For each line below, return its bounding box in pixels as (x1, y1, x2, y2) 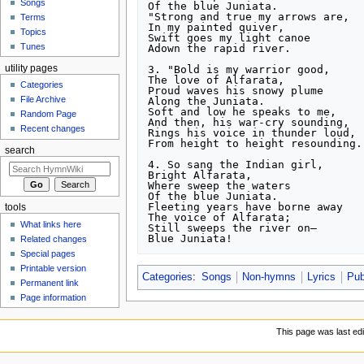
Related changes (20, 233, 88, 244)
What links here (20, 219, 82, 229)
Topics (20, 26, 47, 37)
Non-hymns (242, 271, 297, 283)
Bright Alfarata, (148, 168, 253, 181)
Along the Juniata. (148, 94, 266, 107)
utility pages (4, 63, 58, 73)
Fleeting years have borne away (148, 200, 344, 213)
